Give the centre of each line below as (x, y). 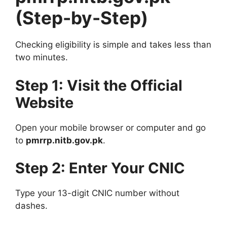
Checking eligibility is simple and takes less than (113, 45)
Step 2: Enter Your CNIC (100, 168)
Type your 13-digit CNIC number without (97, 193)
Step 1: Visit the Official (99, 85)
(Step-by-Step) (82, 18)
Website (44, 102)
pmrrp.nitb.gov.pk (64, 140)
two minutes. (42, 58)
